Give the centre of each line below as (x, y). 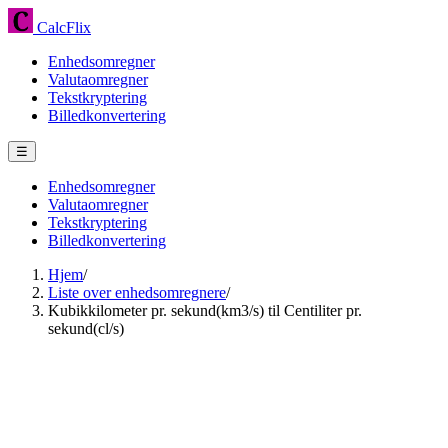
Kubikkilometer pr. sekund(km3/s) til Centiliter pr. (205, 310)
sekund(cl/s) (86, 328)
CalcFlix (62, 27)
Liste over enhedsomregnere (137, 292)
